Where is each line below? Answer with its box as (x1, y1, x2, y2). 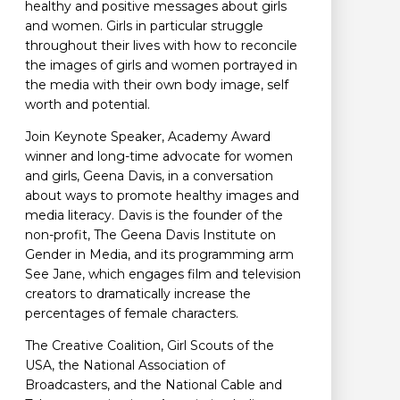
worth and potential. (25, 96, 150, 113)
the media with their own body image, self (25, 77, 288, 94)
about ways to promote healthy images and (25, 187, 299, 204)
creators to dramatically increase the (25, 286, 251, 303)
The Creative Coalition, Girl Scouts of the (25, 337, 274, 354)
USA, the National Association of (25, 357, 225, 374)
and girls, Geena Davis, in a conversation (25, 168, 273, 185)
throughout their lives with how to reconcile (25, 37, 297, 54)
